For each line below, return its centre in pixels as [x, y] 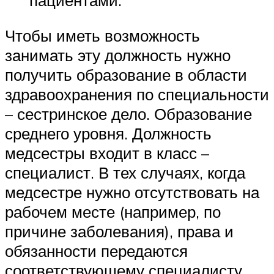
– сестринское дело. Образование [128, 114]
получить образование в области [126, 75]
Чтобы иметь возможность [102, 35]
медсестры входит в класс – [107, 153]
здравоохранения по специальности [137, 94]
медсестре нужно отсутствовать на [132, 192]
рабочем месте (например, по [113, 212]
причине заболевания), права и [119, 231]
